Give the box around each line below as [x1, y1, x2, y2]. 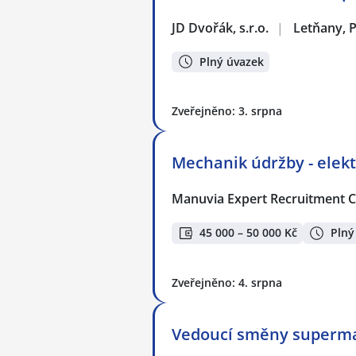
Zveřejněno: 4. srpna [172, 274, 282, 290]
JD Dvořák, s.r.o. [172, 18, 270, 37]
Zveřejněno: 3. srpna [172, 103, 282, 119]
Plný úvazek [199, 53, 264, 69]
